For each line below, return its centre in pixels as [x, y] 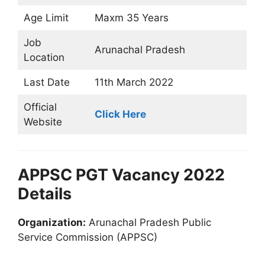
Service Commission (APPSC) [88, 237]
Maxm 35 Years [131, 18]
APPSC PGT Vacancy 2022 [121, 175]
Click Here [120, 114]
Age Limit [46, 18]
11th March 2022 [134, 82]
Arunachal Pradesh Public [148, 222]
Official [40, 107]
